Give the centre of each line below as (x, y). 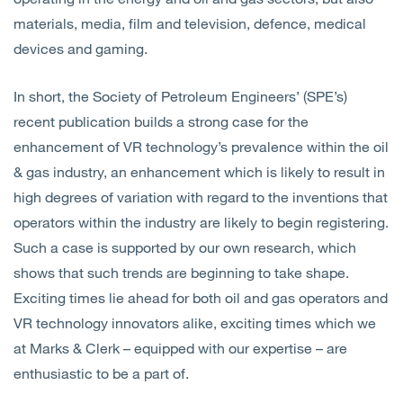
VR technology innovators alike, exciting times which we (195, 322)
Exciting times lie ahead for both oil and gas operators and (201, 297)
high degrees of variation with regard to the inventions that (201, 197)
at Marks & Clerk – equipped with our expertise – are (180, 348)
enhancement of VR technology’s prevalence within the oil (201, 146)
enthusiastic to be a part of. (101, 373)
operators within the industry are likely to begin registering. (201, 222)
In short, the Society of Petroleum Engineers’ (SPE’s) (180, 96)
